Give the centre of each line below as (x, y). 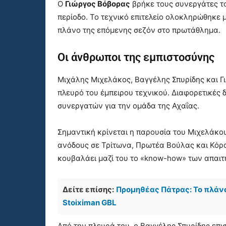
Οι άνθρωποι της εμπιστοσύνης (136, 58)
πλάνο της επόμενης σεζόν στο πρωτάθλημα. (139, 30)
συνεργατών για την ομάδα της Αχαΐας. (128, 106)
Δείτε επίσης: (88, 190)
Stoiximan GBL (90, 203)
